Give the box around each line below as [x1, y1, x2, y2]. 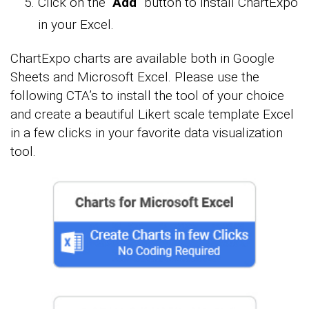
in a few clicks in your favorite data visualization [10, 124, 283, 141]
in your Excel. [38, 16, 114, 32]
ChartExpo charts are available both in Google [10, 50, 275, 66]
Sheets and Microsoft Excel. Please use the [10, 68, 259, 85]
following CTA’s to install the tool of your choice [10, 87, 284, 103]
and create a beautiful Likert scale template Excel [10, 106, 294, 122]
